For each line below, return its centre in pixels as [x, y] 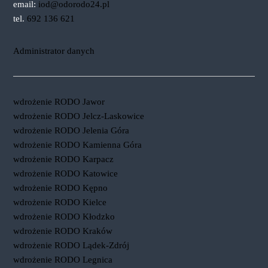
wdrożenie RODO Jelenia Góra [71, 130]
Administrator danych [54, 51]
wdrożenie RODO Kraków [63, 231]
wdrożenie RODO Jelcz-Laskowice [78, 116]
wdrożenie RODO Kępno [60, 188]
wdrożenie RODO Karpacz [63, 159]
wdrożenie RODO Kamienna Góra [77, 145]
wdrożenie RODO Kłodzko [64, 217]
